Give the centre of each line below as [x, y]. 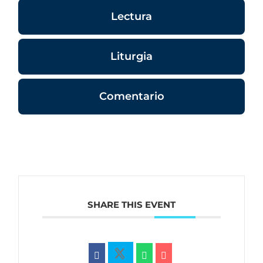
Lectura [131, 16]
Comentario [131, 96]
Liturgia [131, 56]
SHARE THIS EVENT [131, 205]
